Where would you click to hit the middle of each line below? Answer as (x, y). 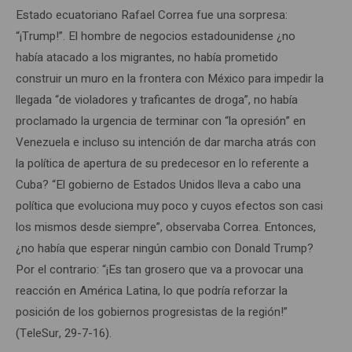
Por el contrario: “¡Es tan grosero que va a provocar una (159, 269)
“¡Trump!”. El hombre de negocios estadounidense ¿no (156, 36)
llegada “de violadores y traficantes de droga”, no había (157, 99)
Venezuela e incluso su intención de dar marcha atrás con (166, 142)
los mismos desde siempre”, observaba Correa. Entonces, (166, 227)
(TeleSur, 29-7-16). (64, 333)
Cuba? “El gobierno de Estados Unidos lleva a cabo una (158, 184)
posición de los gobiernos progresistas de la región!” (152, 312)
